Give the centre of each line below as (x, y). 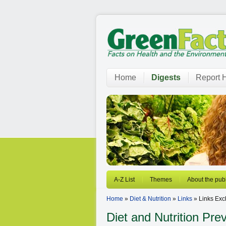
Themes (161, 180)
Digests (166, 77)
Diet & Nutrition (150, 199)
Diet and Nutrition (153, 217)
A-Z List (124, 180)
